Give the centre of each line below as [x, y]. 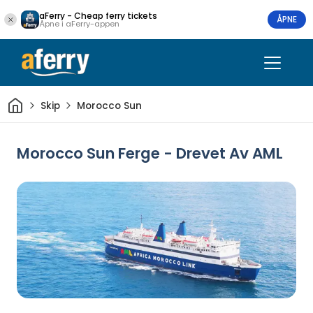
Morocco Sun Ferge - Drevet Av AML [150, 153]
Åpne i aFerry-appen [79, 23]
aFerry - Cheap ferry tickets [98, 15]
